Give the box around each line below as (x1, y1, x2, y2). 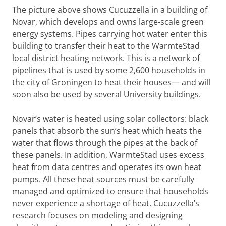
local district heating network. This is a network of (12, 52, 200, 64)
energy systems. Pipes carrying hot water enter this (12, 28, 207, 39)
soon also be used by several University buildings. (12, 89, 201, 100)
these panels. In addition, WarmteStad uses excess (12, 149, 204, 160)
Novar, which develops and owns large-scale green (12, 16, 204, 27)
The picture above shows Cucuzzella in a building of (12, 4, 207, 15)
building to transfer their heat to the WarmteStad (12, 40, 200, 51)
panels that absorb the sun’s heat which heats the (12, 125, 202, 136)
